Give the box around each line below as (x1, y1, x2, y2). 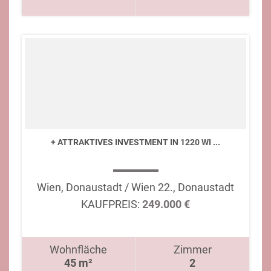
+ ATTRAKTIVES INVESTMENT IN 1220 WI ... (51, 137, 220, 147)
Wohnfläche (50, 243, 108, 256)
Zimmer (173, 243, 212, 256)
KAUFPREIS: (81, 198, 140, 211)
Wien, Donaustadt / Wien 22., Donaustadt (37, 181, 234, 194)
